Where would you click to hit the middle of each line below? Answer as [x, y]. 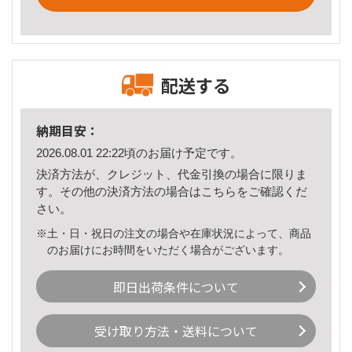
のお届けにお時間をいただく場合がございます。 [169, 249]
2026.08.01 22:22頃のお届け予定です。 [139, 153]
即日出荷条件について [176, 286]
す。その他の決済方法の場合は [119, 191]
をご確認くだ [272, 191]
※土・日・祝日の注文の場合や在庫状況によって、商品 [174, 233]
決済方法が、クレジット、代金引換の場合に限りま [172, 174]
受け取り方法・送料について [176, 331]
